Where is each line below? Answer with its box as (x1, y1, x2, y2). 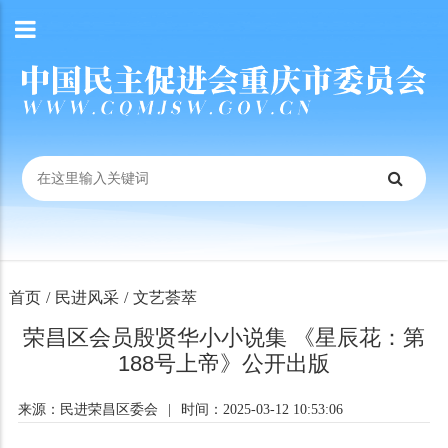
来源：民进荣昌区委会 (17, 402, 158, 417)
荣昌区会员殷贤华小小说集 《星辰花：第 (22, 325, 425, 350)
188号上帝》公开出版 (117, 351, 330, 376)
